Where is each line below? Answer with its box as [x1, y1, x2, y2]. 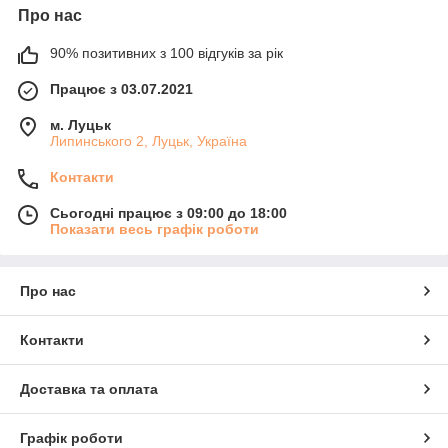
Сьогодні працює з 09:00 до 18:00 [50, 204, 287, 221]
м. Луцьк [50, 116, 111, 133]
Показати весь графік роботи [50, 220, 259, 237]
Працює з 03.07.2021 [50, 80, 193, 97]
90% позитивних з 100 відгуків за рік [50, 44, 283, 61]
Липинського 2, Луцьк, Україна [50, 132, 247, 149]
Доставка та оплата [20, 380, 158, 397]
